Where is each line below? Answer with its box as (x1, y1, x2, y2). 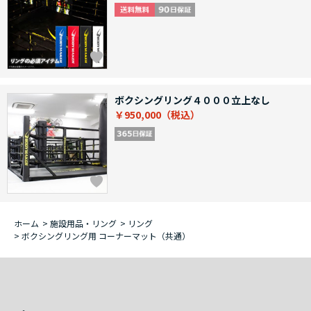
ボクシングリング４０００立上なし (115, 93, 270, 108)
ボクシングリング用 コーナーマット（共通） (22, 230, 190, 242)
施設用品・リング (50, 217, 117, 230)
